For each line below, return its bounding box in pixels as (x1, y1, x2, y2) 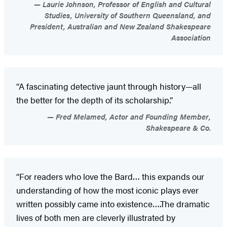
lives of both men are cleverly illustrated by (16, 211, 175, 224)
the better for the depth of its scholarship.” (16, 94, 173, 106)
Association (171, 32, 211, 43)
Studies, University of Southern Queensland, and (45, 10, 211, 21)
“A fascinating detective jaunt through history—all (16, 80, 201, 93)
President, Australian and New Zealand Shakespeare (30, 21, 211, 32)
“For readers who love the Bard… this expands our (16, 170, 204, 183)
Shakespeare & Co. (146, 122, 211, 133)
